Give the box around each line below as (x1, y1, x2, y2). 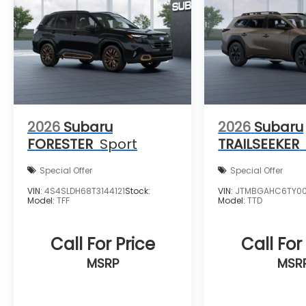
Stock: (125, 185, 150, 197)
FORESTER (27, 135, 93, 154)
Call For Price (50, 233, 155, 256)
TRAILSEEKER (218, 135, 300, 154)
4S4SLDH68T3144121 (44, 185, 125, 197)
